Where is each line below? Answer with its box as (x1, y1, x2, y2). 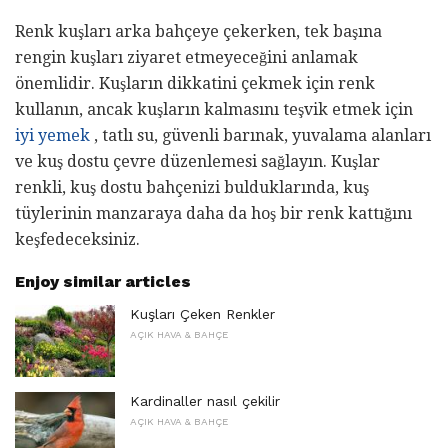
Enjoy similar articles (15, 272, 191, 292)
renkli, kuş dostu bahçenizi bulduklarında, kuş (15, 178, 369, 198)
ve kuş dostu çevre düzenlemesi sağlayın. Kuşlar (15, 152, 380, 172)
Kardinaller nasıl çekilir (130, 392, 280, 409)
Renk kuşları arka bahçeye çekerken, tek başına (15, 22, 382, 42)
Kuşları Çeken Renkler (130, 306, 275, 323)
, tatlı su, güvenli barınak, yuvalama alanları (90, 126, 431, 146)
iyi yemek (15, 126, 90, 146)
